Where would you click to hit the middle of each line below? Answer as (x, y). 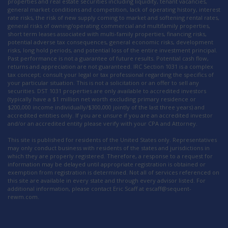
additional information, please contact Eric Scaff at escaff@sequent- (99, 188)
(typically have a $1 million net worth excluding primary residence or (102, 99)
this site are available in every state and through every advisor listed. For (107, 180)
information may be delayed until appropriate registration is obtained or (107, 164)
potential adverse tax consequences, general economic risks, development (110, 42)
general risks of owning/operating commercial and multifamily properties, (109, 25)
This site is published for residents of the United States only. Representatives (112, 139)
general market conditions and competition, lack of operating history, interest (114, 9)
